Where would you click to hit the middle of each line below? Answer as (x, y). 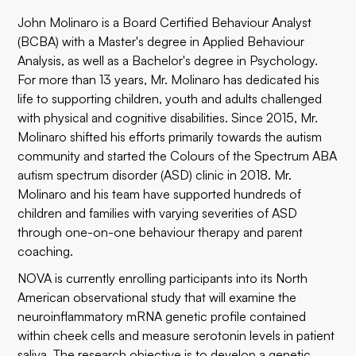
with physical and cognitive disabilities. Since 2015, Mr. (168, 118)
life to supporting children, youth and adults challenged (170, 99)
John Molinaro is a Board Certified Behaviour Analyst (165, 22)
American (46, 297)
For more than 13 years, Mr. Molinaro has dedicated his (169, 79)
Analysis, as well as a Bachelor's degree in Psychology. (168, 60)
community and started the (94, 156)
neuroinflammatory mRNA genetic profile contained (162, 316)
